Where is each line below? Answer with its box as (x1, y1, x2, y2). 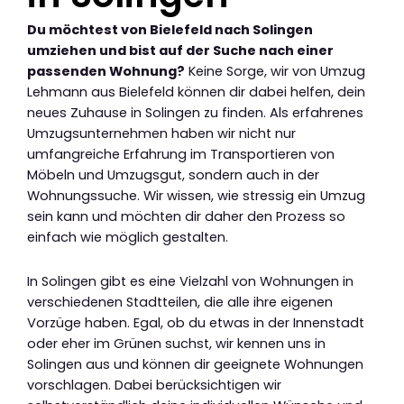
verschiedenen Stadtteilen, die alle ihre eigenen (27, 292, 333, 311)
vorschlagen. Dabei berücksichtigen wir (27, 375, 281, 394)
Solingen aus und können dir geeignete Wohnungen (27, 354, 363, 373)
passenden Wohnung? (27, 62, 185, 81)
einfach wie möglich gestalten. (27, 228, 228, 247)
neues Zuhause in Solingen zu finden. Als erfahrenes (27, 104, 363, 123)
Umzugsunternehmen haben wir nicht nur (27, 124, 296, 143)
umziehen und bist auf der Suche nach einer (27, 41, 334, 60)
